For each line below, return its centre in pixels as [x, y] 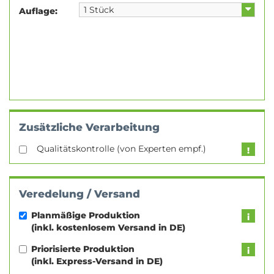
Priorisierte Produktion [83, 249]
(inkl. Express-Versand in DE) [97, 261]
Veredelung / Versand [80, 194]
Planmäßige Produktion [86, 215]
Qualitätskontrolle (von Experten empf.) [121, 149]
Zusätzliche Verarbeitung [89, 127]
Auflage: [38, 11]
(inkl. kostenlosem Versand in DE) [108, 228]
